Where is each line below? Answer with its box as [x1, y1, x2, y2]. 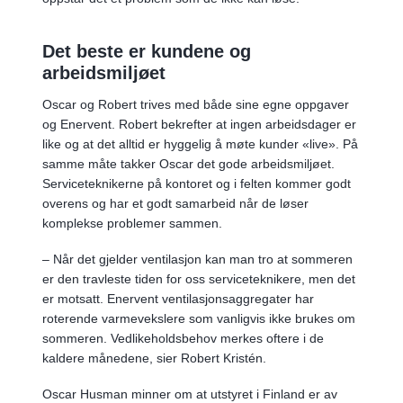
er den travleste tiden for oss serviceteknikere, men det [42, 271, 355, 286]
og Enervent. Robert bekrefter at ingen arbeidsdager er [42, 116, 356, 131]
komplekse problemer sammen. [42, 215, 222, 230]
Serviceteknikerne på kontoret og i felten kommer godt [42, 175, 351, 191]
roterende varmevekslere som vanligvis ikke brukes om [42, 310, 355, 326]
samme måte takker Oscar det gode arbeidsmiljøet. [42, 156, 335, 171]
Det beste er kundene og [42, 40, 251, 61]
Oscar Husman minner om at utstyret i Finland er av [42, 386, 337, 401]
